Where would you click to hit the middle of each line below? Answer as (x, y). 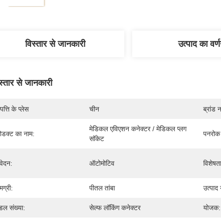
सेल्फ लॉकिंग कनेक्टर (115, 208)
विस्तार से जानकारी (55, 44)
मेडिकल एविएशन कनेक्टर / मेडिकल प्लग (138, 129)
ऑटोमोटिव (102, 163)
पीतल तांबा (102, 188)
